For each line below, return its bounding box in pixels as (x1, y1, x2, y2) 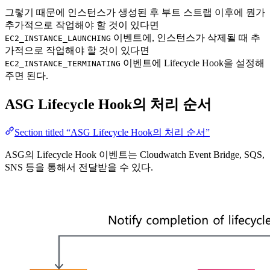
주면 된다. (5, 70, 48, 81)
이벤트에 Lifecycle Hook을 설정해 (121, 57, 265, 68)
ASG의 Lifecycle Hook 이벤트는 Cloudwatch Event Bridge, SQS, (5, 149, 265, 160)
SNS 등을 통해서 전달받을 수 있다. (5, 162, 153, 172)
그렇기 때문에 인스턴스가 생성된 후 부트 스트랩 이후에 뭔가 (5, 7, 265, 17)
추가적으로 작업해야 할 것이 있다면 (5, 19, 159, 30)
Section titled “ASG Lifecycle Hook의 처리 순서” (14, 127, 210, 137)
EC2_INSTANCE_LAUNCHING (5, 33, 111, 43)
